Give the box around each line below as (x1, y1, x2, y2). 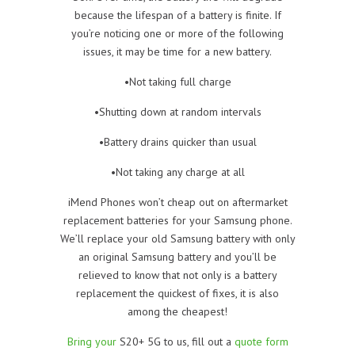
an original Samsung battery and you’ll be (78, 249, 277, 264)
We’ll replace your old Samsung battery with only (59, 231, 296, 246)
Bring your (67, 334, 116, 349)
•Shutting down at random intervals (94, 104, 261, 119)
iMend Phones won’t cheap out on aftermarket (67, 194, 288, 209)
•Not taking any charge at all (110, 164, 245, 179)
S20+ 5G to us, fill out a (116, 334, 235, 349)
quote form (234, 334, 288, 349)
